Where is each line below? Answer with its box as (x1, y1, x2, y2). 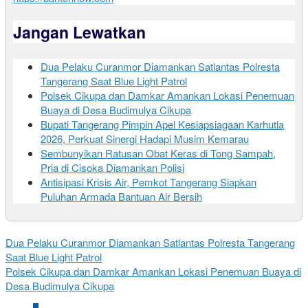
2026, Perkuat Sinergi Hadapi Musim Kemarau (41, 131, 249, 146)
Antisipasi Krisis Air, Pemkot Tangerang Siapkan (41, 175, 256, 190)
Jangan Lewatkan (13, 21, 146, 44)
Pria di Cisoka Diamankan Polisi (41, 160, 184, 175)
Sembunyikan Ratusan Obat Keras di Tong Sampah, (41, 146, 276, 161)
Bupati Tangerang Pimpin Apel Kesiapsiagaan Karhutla (41, 117, 284, 132)
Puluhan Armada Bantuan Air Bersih (41, 189, 202, 204)
